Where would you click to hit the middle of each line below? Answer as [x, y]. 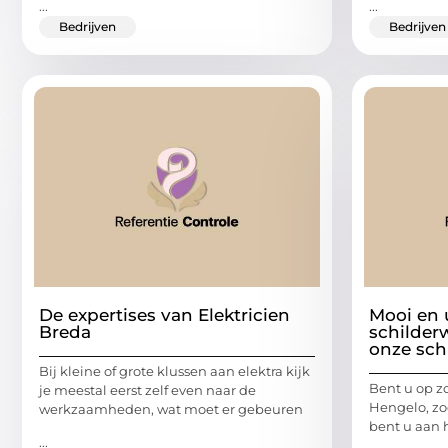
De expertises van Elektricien [164, 314]
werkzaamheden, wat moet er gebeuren [171, 408]
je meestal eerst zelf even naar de [147, 389]
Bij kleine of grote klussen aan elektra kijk [174, 370]
